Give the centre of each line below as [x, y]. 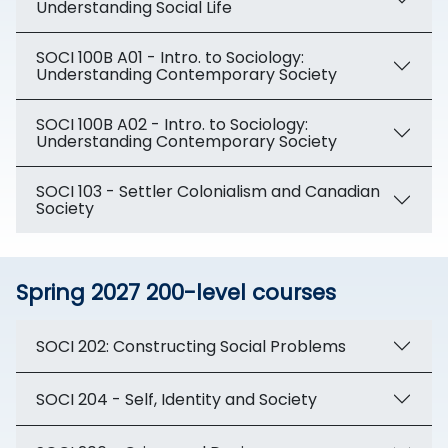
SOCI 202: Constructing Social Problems [191, 346]
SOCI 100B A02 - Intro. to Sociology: [172, 124]
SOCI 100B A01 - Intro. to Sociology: [170, 57]
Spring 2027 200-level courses [176, 292]
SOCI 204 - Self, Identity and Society [176, 399]
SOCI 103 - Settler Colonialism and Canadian [208, 191]
